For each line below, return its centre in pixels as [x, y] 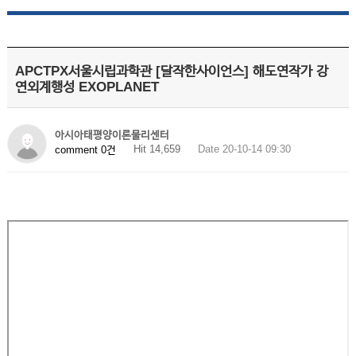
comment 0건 [85, 149]
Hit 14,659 [157, 149]
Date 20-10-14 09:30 [244, 149]
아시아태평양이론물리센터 [112, 135]
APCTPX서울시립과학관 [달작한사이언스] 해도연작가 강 [171, 71]
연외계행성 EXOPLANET [87, 87]
